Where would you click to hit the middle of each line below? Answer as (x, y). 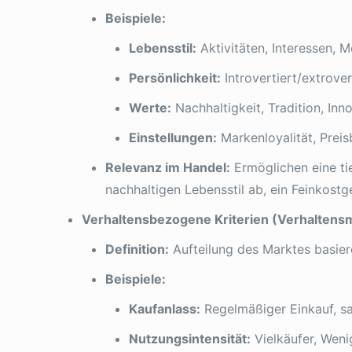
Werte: (150, 108)
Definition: (137, 249)
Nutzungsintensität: (190, 339)
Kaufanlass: (165, 309)
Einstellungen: (173, 137)
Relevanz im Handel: (168, 167)
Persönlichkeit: (175, 78)
